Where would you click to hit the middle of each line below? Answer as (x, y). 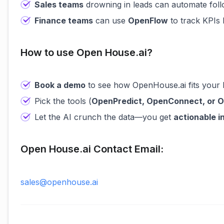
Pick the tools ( (63, 101)
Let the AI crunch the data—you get (104, 117)
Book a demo (60, 85)
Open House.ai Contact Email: (92, 149)
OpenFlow (148, 20)
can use (110, 20)
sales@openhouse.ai (59, 182)
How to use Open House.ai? (86, 52)
